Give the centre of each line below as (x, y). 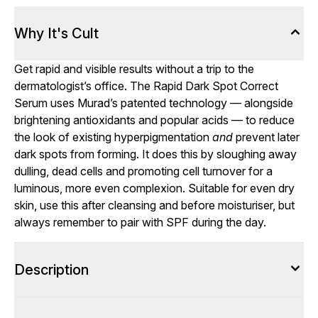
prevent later (266, 137)
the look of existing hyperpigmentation (113, 137)
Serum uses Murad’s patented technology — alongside (154, 103)
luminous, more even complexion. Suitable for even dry (154, 188)
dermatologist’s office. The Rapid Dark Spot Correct (146, 86)
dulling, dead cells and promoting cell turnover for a (143, 171)
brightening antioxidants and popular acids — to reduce (154, 120)
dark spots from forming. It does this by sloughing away (155, 154)
